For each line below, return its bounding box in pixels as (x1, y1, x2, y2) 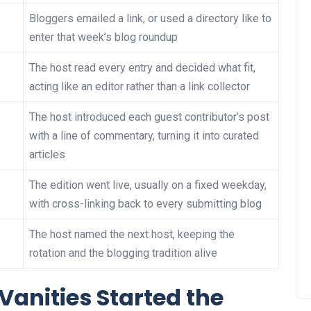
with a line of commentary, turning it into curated (29, 129, 259, 143)
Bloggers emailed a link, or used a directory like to (29, 12, 271, 26)
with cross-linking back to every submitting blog (29, 197, 262, 211)
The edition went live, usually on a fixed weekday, (29, 178, 267, 192)
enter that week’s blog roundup (29, 31, 178, 44)
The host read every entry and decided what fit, (29, 61, 255, 75)
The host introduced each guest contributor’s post (29, 110, 269, 124)
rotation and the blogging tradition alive (29, 246, 217, 260)
